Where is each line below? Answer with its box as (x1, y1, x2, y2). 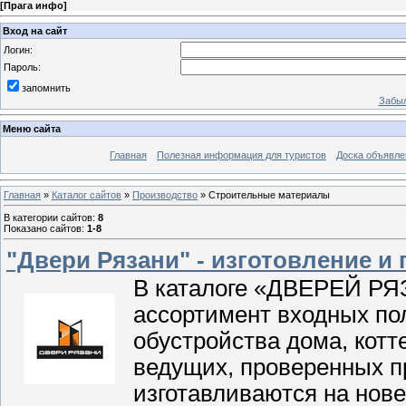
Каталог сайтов (52, 188, 121, 200)
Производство (132, 188, 198, 200)
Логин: (4, 43, 33, 55)
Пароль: (4, 61, 41, 72)
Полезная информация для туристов (157, 150, 326, 161)
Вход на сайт (3, 24, 67, 36)
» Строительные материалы (198, 188, 330, 200)
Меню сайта (3, 123, 61, 135)
